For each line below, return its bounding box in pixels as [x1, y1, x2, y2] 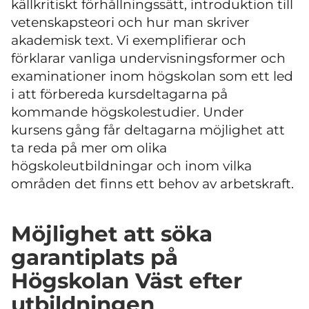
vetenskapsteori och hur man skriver [11, 14, 250, 31]
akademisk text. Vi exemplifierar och [11, 32, 246, 49]
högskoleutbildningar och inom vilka [11, 158, 252, 175]
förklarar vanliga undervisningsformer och [11, 50, 286, 67]
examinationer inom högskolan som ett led [11, 68, 293, 85]
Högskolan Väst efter [11, 268, 242, 295]
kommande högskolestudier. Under [11, 104, 244, 121]
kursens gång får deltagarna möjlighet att [11, 122, 285, 139]
